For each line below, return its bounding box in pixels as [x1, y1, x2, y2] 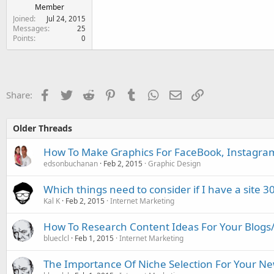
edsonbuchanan [43, 158, 98, 169]
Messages [13, 23, 48, 34]
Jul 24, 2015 [46, 14, 86, 23]
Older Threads [13, 122, 72, 134]
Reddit [94, 87, 121, 100]
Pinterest [116, 87, 154, 100]
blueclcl [43, 233, 69, 243]
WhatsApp [159, 87, 203, 100]
